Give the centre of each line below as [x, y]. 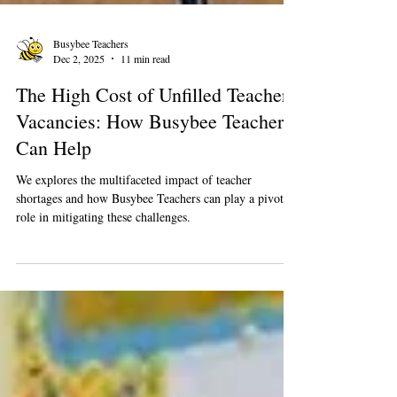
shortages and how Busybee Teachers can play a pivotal [154, 276]
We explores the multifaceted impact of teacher [134, 257]
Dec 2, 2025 [79, 136]
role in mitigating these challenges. [103, 295]
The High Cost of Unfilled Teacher [152, 172]
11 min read [145, 136]
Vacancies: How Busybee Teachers [154, 199]
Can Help [54, 226]
